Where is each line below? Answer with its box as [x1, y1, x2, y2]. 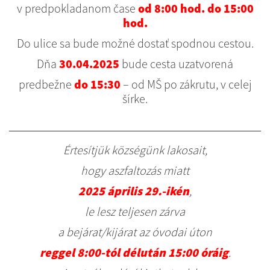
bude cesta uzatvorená [119, 56, 233, 71]
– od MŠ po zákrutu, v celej [120, 77, 252, 92]
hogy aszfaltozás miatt [81, 163, 189, 178]
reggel [39, 245, 75, 260]
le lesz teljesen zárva [85, 204, 185, 219]
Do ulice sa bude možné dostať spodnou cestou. [16, 36, 254, 51]
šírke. [122, 91, 148, 106]
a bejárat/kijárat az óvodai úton [58, 224, 212, 239]
